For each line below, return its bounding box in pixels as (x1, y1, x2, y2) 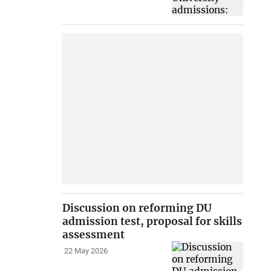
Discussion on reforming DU (62, 201, 212, 215)
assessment (62, 228, 125, 242)
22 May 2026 (64, 246, 108, 256)
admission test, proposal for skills (62, 215, 243, 229)
